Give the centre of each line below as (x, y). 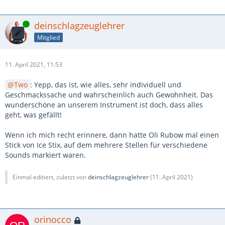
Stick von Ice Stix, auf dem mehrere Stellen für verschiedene (106, 145)
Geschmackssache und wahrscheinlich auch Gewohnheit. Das (109, 95)
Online (14, 24)
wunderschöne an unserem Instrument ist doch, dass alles (104, 105)
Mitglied (48, 37)
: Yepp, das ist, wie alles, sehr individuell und (106, 85)
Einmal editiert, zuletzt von (50, 177)
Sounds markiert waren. (45, 155)
